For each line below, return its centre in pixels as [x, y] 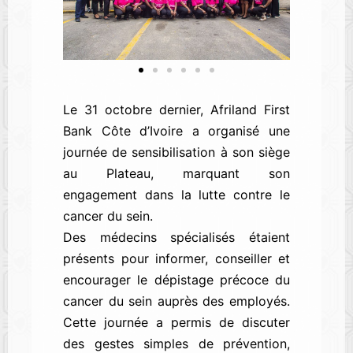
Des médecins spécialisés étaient [176, 238]
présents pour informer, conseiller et [176, 259]
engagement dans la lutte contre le [176, 195]
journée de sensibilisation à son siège [176, 152]
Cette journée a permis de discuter [176, 323]
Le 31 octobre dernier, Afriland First [176, 110]
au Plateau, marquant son [176, 174]
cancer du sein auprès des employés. [176, 301]
